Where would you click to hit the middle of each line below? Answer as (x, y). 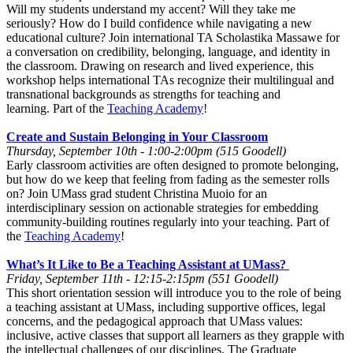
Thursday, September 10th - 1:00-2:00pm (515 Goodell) (146, 150)
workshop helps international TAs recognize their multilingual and (170, 80)
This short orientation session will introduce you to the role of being (174, 292)
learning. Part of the (57, 108)
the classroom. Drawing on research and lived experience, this (160, 65)
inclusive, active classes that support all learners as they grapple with (175, 335)
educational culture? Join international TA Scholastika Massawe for (173, 37)
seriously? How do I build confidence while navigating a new (159, 23)
